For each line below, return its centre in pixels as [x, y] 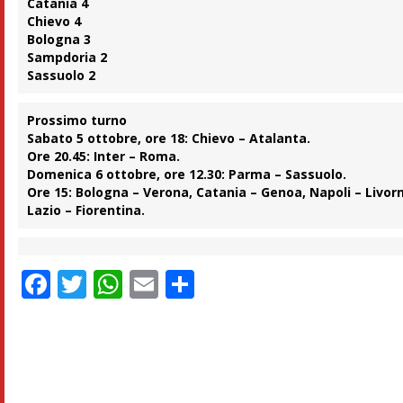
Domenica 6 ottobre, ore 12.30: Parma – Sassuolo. [187, 175]
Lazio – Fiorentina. [86, 210]
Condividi [257, 284]
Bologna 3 [59, 40]
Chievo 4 [54, 22]
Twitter [135, 284]
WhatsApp [192, 284]
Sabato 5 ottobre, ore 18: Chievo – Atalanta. [169, 139]
